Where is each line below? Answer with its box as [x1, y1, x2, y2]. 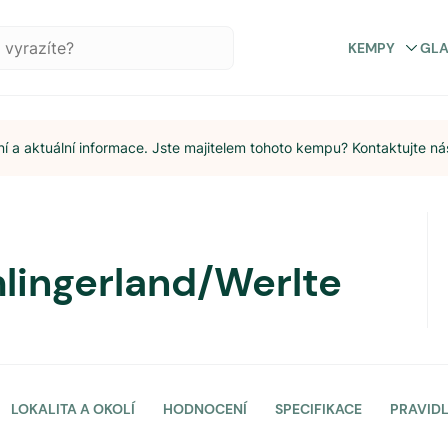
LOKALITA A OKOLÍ [11, 400, 135, 418]
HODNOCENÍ [163, 400, 247, 418]
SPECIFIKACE [275, 400, 362, 418]
